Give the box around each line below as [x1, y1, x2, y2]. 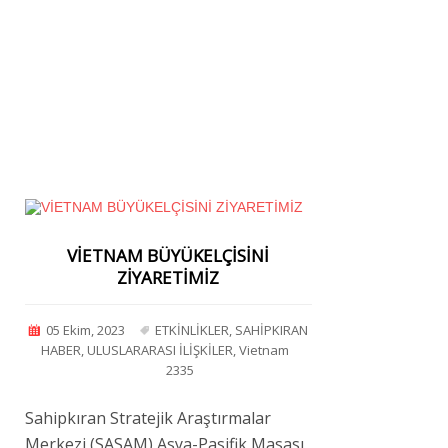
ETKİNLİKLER [155, 320, 230, 339]
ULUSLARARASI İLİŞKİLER [86, 340, 233, 359]
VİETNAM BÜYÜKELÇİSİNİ [67, 243, 270, 267]
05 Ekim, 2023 [46, 320, 126, 339]
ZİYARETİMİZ [117, 265, 220, 289]
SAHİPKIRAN [235, 320, 309, 339]
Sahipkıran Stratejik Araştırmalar [25, 406, 271, 429]
